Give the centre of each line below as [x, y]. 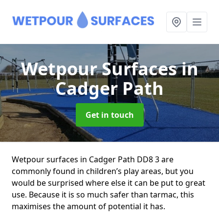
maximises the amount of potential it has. [88, 206]
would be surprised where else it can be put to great [109, 183]
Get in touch [109, 115]
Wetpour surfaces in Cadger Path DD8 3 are [93, 159]
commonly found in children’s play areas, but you [103, 171]
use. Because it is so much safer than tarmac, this [103, 195]
